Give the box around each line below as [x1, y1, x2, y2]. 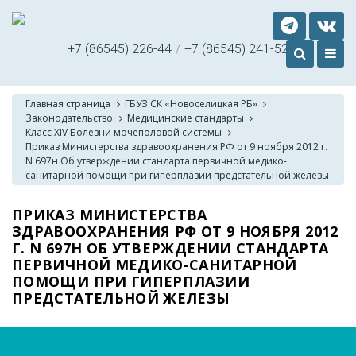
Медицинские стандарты [127, 110, 245, 125]
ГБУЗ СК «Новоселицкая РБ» [125, 96, 258, 110]
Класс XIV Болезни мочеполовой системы [25, 125, 222, 139]
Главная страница [25, 96, 111, 110]
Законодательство [25, 110, 114, 125]
